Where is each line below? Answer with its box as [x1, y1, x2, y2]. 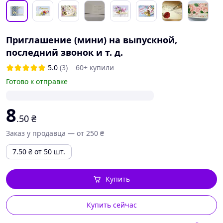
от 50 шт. [34, 147, 65, 156]
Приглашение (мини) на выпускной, [6, 34, 177, 46]
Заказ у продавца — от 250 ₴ [6, 128, 104, 138]
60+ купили [76, 63, 114, 72]
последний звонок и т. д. [6, 46, 123, 58]
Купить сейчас [86, 200, 137, 210]
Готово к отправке [6, 77, 68, 86]
